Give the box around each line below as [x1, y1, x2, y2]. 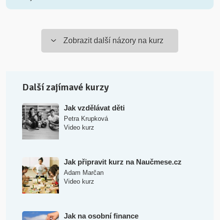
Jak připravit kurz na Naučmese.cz [63, 158, 182, 166]
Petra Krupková [63, 115, 108, 123]
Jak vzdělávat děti [63, 104, 125, 112]
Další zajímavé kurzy [22, 81, 110, 94]
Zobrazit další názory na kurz [63, 36, 164, 45]
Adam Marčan [63, 169, 104, 177]
